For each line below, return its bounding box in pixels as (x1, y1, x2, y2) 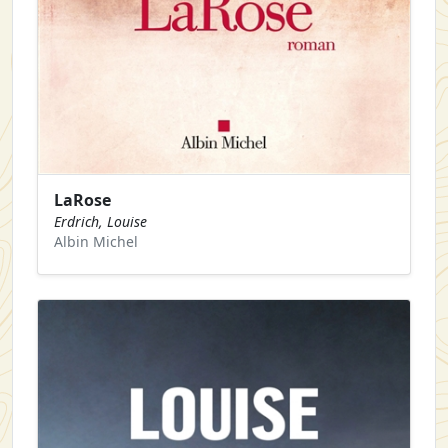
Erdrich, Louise (54, 211, 147, 231)
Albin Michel (54, 231, 138, 251)
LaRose (54, 188, 111, 211)
